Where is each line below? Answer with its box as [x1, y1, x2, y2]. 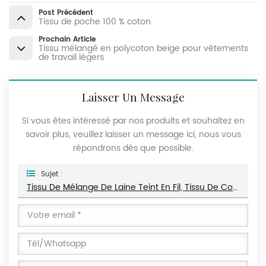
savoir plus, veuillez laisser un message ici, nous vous [25, 128, 241, 141]
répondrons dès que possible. [72, 141, 194, 155]
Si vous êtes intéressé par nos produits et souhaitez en [21, 114, 245, 128]
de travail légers [39, 50, 104, 64]
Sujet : [41, 169, 63, 180]
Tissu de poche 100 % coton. [39, 14, 153, 28]
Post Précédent [39, 7, 93, 18]
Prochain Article [39, 33, 96, 45]
